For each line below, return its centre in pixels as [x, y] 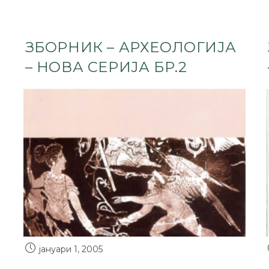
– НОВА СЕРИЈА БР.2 [106, 67]
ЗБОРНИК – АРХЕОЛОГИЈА [131, 47]
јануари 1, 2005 [71, 249]
